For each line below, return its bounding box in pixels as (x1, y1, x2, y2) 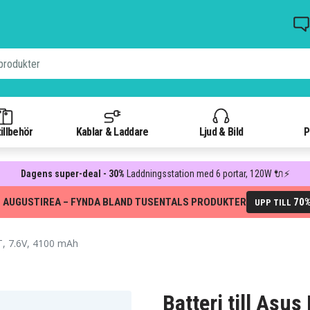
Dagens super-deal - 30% (20, 168, 127, 179)
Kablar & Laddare (75, 125, 149, 138)
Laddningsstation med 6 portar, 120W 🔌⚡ (126, 168, 290, 179)
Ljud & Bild (199, 125, 244, 138)
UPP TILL (255, 197, 293, 208)
